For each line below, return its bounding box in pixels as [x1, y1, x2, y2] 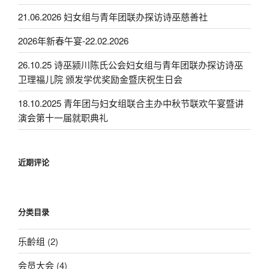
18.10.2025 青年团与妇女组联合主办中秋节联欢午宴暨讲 [18, 96, 244, 109]
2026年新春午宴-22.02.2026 [18, 34, 128, 47]
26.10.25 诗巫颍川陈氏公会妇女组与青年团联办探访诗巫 [18, 58, 243, 71]
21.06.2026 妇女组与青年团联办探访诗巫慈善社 [18, 10, 208, 23]
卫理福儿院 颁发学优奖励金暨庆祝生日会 [18, 72, 183, 85]
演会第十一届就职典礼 [18, 110, 108, 124]
